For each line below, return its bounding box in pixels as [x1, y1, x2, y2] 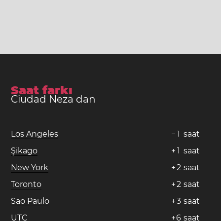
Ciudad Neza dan [11, 93, 96, 105]
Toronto [11, 179, 42, 189]
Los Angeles [11, 129, 59, 139]
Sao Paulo [11, 196, 50, 206]
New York [11, 162, 49, 172]
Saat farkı [11, 82, 73, 97]
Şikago [11, 146, 38, 155]
